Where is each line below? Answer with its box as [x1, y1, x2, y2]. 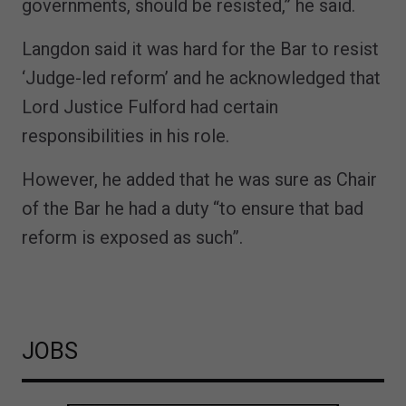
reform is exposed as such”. [22, 226, 243, 248]
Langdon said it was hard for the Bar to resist [22, 37, 379, 60]
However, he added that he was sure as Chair [22, 168, 377, 190]
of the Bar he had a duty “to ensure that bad [22, 197, 363, 219]
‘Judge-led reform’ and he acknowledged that [22, 66, 381, 89]
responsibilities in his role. [22, 124, 229, 147]
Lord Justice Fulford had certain [22, 95, 278, 118]
